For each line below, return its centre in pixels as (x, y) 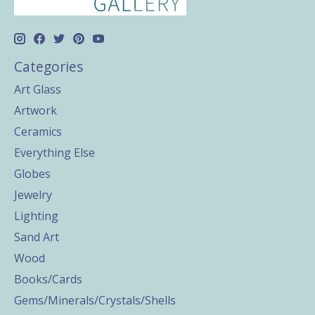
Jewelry (33, 195)
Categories (49, 67)
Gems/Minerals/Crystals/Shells (95, 300)
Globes (32, 174)
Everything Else (54, 153)
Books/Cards (48, 279)
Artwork (36, 110)
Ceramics (38, 131)
